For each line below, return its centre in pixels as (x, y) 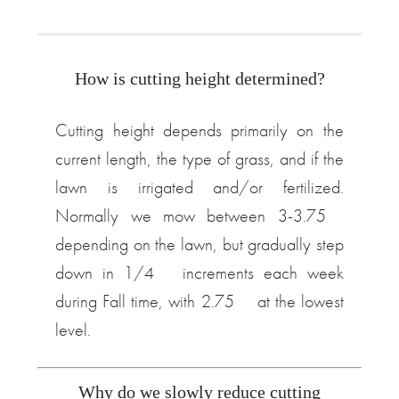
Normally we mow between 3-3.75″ (199, 216)
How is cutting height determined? (199, 78)
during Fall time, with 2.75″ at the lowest (199, 301)
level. (73, 330)
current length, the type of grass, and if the (199, 159)
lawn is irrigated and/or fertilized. (199, 187)
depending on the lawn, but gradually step (199, 244)
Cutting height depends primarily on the (199, 130)
